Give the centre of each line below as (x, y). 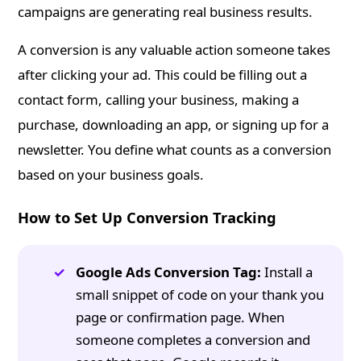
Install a (287, 272)
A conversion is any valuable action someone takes (174, 50)
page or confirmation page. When (180, 317)
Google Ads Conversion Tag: (169, 272)
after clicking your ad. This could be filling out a (163, 75)
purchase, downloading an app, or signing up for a (174, 125)
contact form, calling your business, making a (159, 100)
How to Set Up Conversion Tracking (147, 218)
